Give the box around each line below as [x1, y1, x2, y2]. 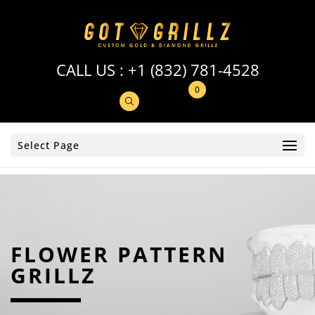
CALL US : [56, 59, 128, 80]
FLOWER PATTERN [11, 239, 227, 269]
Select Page [18, 139, 79, 152]
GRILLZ [11, 260, 96, 290]
